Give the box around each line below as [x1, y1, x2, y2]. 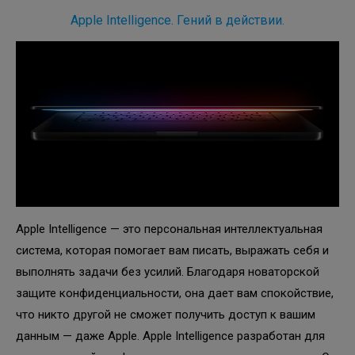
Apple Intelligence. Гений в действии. [71, 12, 284, 28]
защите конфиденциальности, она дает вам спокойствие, [16, 285, 334, 300]
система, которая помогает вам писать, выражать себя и [16, 242, 329, 258]
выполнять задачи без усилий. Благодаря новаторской [16, 264, 319, 279]
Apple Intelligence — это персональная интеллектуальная [16, 221, 323, 236]
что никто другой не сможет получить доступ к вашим [16, 307, 315, 322]
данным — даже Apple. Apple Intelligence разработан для [16, 328, 325, 343]
